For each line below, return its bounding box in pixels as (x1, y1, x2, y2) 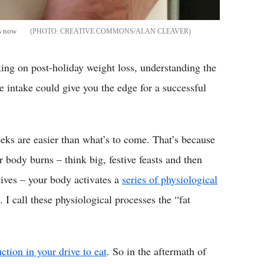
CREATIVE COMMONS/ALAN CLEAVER (60, 27, 189, 35)
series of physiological (122, 171, 217, 186)
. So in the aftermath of (107, 243, 206, 258)
